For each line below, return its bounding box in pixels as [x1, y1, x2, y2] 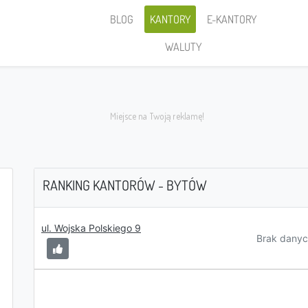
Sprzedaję [74, 220, 131, 234]
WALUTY [165, 40, 202, 54]
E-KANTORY [207, 12, 257, 26]
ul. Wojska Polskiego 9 [41, 222, 141, 234]
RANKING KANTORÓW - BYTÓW [43, 176, 207, 194]
